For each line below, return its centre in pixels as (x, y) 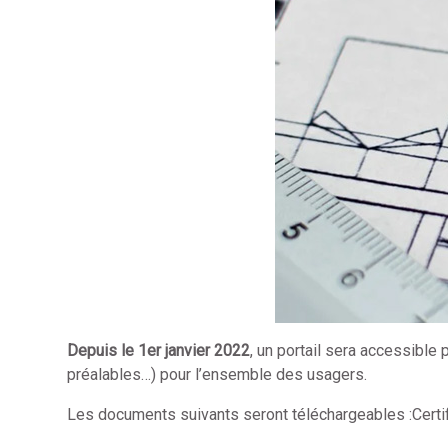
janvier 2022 (206, 350)
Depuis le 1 (107, 350)
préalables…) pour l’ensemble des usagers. (217, 374)
